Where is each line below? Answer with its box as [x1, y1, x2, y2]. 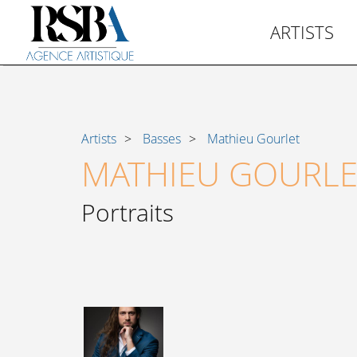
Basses [143, 130, 181, 147]
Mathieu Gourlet [207, 130, 300, 147]
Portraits [81, 197, 174, 229]
